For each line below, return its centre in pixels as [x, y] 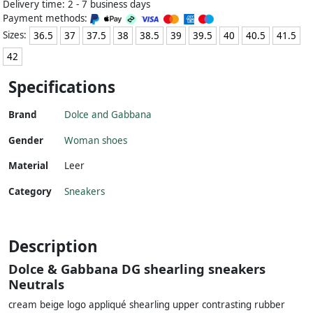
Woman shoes [96, 141]
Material [28, 166]
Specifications [62, 87]
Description [53, 247]
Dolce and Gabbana [108, 115]
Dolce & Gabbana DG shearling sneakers [137, 269]
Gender [26, 141]
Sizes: [16, 35]
